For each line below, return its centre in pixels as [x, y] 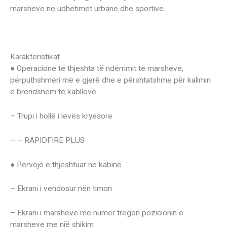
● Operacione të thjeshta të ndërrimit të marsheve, [97, 69]
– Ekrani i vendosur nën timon [61, 189]
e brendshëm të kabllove [53, 92]
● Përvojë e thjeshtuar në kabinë [66, 164]
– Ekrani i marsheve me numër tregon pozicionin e [97, 213]
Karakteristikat [35, 57]
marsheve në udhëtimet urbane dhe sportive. [88, 8]
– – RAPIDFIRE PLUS [47, 140]
